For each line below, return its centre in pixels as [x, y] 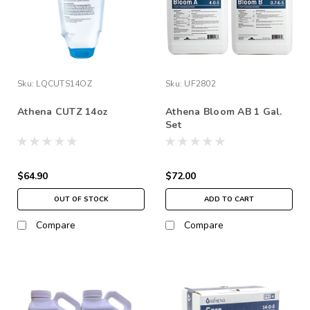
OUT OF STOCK [81, 199]
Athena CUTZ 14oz [63, 111]
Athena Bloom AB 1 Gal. [224, 111]
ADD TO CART [229, 199]
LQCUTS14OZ [64, 83]
